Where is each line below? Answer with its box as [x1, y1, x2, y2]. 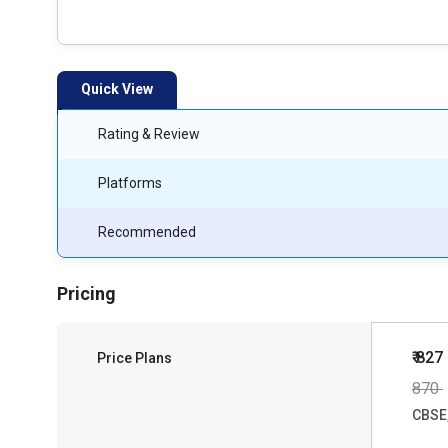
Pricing [57, 283, 116, 304]
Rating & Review [98, 126, 200, 142]
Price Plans [97, 350, 172, 366]
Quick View [81, 81, 153, 97]
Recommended [98, 224, 196, 240]
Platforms [98, 175, 162, 191]
